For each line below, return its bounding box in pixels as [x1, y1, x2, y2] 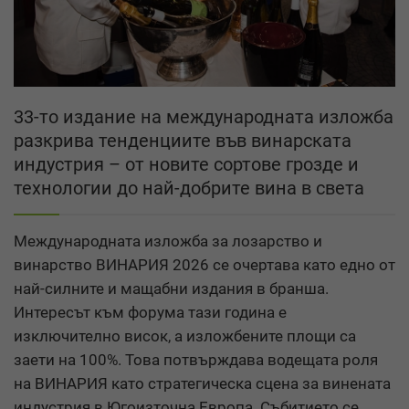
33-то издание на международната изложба [14, 105, 393, 128]
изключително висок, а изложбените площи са [14, 326, 356, 345]
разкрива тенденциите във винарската [14, 129, 351, 152]
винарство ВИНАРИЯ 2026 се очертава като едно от [14, 255, 395, 274]
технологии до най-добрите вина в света [14, 176, 364, 199]
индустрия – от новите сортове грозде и [14, 152, 359, 175]
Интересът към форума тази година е [14, 302, 287, 321]
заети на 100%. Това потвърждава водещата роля [14, 350, 378, 369]
